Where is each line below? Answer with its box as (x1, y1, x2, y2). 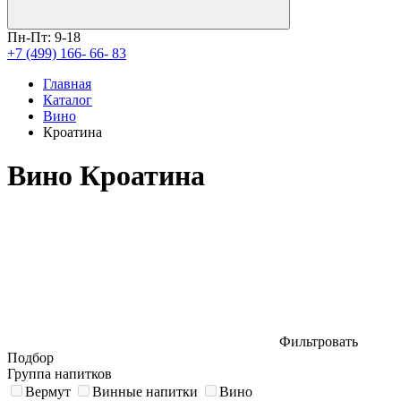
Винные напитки (92, 383, 201, 399)
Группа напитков (7, 365, 112, 381)
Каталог (43, 92, 92, 107)
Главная (43, 76, 91, 91)
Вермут (25, 383, 74, 399)
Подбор (7, 349, 54, 365)
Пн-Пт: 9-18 (7, 30, 81, 45)
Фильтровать (276, 333, 358, 349)
